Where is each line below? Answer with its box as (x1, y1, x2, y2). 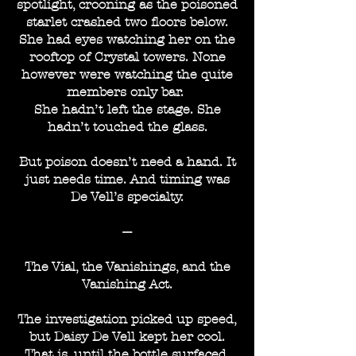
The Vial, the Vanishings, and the (24, 259, 230, 274)
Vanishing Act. (82, 277, 172, 292)
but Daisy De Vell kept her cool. (29, 329, 225, 344)
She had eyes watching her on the (19, 32, 235, 47)
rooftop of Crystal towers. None (29, 49, 226, 64)
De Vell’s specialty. (71, 189, 184, 204)
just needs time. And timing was (25, 172, 230, 187)
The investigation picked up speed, (17, 311, 237, 327)
